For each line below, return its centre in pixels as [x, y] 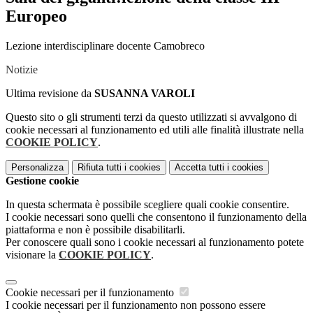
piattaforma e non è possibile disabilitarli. [95, 230]
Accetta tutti [199, 168]
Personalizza [37, 168]
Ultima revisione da [50, 94]
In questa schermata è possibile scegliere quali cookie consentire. [147, 205]
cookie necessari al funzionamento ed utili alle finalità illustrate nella [155, 130]
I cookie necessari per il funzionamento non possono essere [136, 305]
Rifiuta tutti [100, 168]
